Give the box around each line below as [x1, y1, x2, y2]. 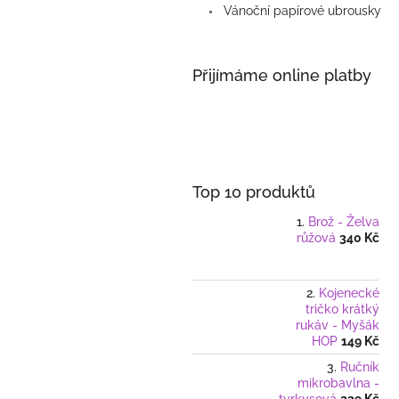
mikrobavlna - [297, 376, 379, 391]
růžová [297, 231, 336, 246]
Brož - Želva [308, 215, 379, 230]
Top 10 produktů [192, 183, 315, 202]
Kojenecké [319, 286, 379, 301]
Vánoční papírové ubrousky [220, 4, 381, 19]
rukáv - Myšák [296, 318, 379, 333]
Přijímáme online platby [192, 66, 371, 85]
